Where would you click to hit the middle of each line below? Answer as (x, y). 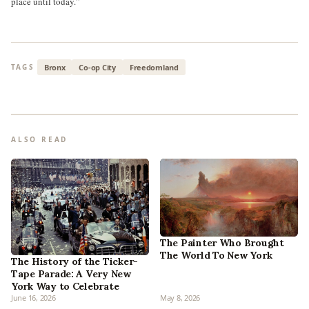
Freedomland (154, 67)
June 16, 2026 (33, 298)
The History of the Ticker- (74, 262)
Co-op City (97, 67)
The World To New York (216, 256)
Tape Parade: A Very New (71, 274)
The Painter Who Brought (222, 243)
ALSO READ (40, 139)
